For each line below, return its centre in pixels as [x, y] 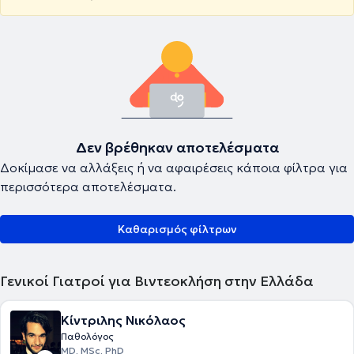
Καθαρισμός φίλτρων [177, 229]
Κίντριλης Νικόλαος [123, 320]
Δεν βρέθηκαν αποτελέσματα [177, 147]
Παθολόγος [87, 336]
